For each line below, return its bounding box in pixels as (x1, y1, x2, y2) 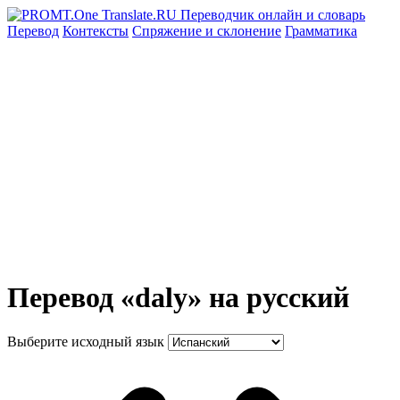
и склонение (205, 23, 281, 38)
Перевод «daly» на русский (7, 281, 349, 314)
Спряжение (132, 23, 205, 38)
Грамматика (285, 23, 357, 38)
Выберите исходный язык (7, 333, 164, 349)
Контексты (62, 23, 129, 38)
